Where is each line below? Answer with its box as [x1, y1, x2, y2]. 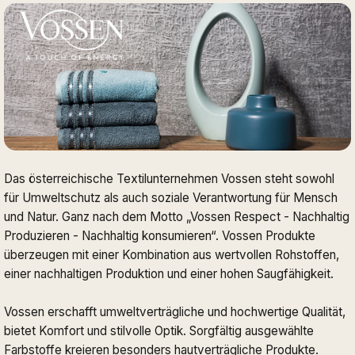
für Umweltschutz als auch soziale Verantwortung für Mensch [4, 189, 338, 205]
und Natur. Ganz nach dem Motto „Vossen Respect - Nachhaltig [4, 208, 349, 224]
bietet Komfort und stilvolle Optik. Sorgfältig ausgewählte [4, 323, 314, 338]
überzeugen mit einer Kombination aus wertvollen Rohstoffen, [4, 246, 339, 262]
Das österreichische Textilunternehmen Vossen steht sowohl [4, 170, 334, 186]
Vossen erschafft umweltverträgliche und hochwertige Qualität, [4, 303, 345, 319]
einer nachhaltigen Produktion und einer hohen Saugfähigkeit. [4, 265, 334, 281]
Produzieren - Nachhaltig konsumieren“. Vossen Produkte [4, 227, 315, 243]
